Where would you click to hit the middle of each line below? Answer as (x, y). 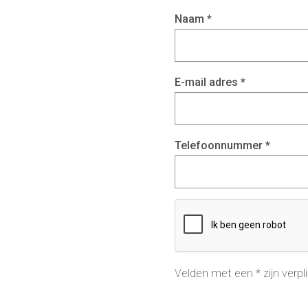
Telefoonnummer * (222, 145)
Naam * (193, 19)
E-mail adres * (210, 82)
